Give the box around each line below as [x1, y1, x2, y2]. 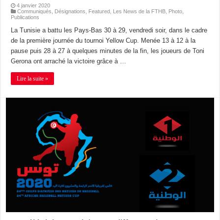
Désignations [55, 8, 86, 14]
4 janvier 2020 [17, 2, 51, 8]
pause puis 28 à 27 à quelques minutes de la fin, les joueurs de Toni [11, 47, 205, 55]
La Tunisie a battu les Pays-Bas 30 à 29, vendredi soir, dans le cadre [11, 26, 208, 34]
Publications [11, 14, 40, 20]
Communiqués [17, 8, 52, 14]
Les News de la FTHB [113, 8, 166, 14]
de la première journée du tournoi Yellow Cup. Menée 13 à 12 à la [11, 36, 196, 44]
